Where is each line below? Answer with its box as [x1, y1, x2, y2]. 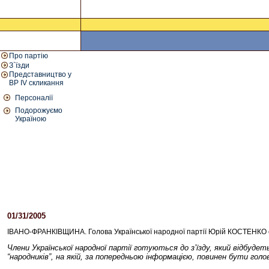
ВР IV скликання [9, 79, 64, 87]
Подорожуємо [15, 106, 62, 115]
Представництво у [9, 70, 71, 79]
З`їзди [9, 61, 29, 70]
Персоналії [15, 94, 53, 102]
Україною [15, 115, 46, 123]
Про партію [9, 52, 48, 60]
